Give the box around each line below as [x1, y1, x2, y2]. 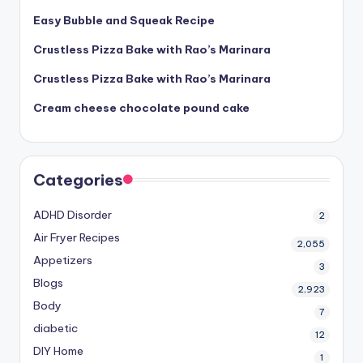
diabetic [33, 320, 78, 335]
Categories [33, 169, 123, 190]
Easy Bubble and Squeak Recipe [33, 12, 215, 28]
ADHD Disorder [33, 207, 112, 222]
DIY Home [33, 343, 83, 358]
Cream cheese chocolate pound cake [33, 100, 250, 115]
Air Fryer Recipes [33, 229, 120, 245]
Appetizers [33, 252, 92, 267]
